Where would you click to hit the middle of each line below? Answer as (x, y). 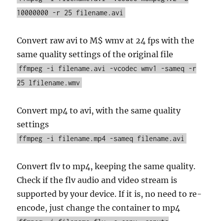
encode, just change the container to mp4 (99, 208)
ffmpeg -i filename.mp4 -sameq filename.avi (102, 138)
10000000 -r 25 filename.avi (70, 13)
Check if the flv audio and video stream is (97, 180)
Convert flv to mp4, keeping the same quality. (106, 166)
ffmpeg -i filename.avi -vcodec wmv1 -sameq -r (108, 68)
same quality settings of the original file (95, 54)
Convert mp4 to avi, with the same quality (99, 110)
